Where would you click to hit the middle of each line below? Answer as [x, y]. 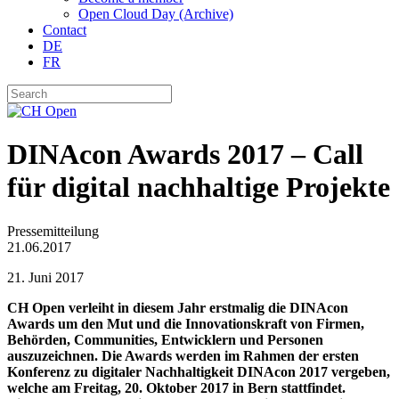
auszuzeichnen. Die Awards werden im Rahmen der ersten [183, 355]
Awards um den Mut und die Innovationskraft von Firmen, [186, 323]
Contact [65, 30]
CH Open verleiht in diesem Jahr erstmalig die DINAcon [178, 307]
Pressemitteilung [53, 231]
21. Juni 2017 [45, 277]
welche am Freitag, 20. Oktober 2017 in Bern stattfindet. [176, 387]
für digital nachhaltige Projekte [199, 187]
